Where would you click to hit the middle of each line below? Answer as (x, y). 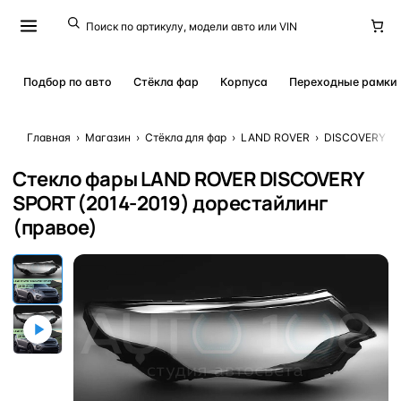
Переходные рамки (343, 82)
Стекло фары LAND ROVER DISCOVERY (188, 179)
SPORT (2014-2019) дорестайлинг (171, 203)
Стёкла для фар (186, 137)
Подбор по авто (68, 82)
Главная (49, 137)
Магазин (108, 137)
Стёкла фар (166, 82)
